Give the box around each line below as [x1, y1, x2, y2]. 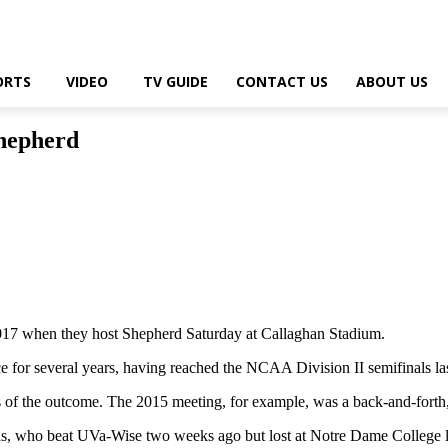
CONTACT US [236, 72, 328, 91]
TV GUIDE [143, 72, 208, 91]
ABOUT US [356, 72, 428, 91]
